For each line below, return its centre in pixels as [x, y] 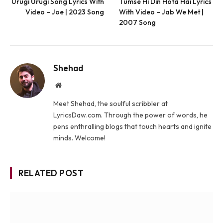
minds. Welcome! [79, 138]
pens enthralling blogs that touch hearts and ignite [132, 126]
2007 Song [137, 22]
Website [72, 84]
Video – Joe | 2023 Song [65, 12]
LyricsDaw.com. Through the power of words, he [130, 115]
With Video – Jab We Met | [161, 12]
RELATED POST [51, 173]
